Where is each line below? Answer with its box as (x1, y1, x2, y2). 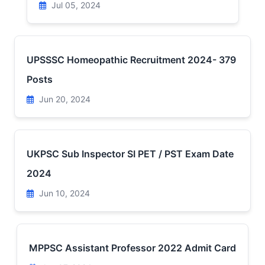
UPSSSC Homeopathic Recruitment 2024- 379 (27, 54, 236, 66)
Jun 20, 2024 (37, 94, 91, 104)
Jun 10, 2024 (37, 188, 90, 198)
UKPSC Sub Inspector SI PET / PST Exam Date (27, 148, 234, 160)
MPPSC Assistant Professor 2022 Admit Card (29, 242, 236, 254)
